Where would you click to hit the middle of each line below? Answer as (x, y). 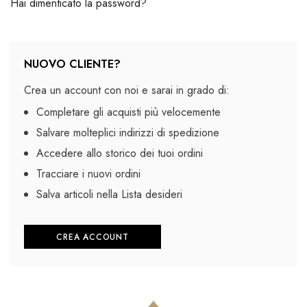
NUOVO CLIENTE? (72, 64)
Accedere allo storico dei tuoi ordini (120, 153)
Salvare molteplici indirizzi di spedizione (128, 133)
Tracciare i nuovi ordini (89, 174)
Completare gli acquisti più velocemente (129, 112)
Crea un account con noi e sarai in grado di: (127, 90)
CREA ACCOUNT (93, 237)
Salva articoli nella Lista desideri (110, 194)
